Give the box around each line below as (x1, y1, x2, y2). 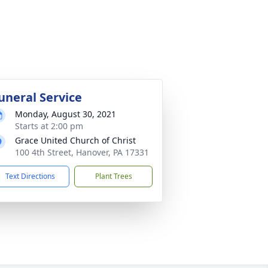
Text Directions (5, 171, 55, 181)
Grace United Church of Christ (15, 135, 136, 146)
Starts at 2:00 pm (15, 120, 83, 132)
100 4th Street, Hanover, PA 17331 (15, 147, 149, 158)
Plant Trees (95, 171, 132, 181)
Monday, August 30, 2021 (15, 108, 116, 120)
